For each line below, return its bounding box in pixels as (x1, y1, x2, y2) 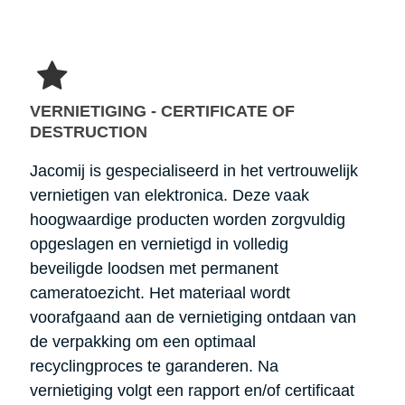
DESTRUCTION (29, 122, 147, 141)
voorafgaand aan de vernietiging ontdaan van (29, 307, 356, 326)
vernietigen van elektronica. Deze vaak (29, 185, 309, 204)
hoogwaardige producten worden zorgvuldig (29, 210, 345, 229)
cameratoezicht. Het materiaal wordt (29, 283, 290, 302)
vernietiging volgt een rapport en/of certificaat (29, 381, 354, 400)
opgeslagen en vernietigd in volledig (29, 234, 288, 253)
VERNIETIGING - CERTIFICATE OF (29, 101, 295, 120)
